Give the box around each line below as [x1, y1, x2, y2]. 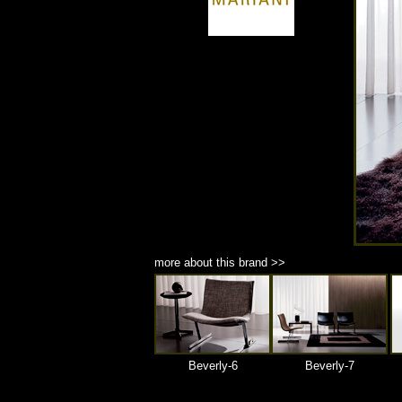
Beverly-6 [188, 359, 238, 372]
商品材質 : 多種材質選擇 [172, 152, 327, 167]
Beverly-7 [304, 359, 354, 372]
